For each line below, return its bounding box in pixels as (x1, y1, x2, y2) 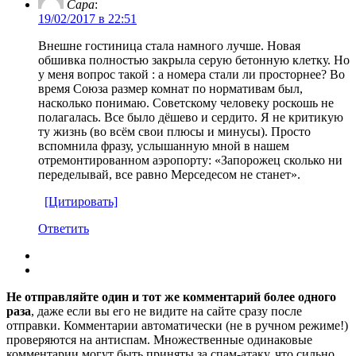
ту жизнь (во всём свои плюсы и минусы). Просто (38, 124, 311, 138)
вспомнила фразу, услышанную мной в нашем (38, 138, 289, 153)
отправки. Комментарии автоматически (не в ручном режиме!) (6, 318, 348, 332)
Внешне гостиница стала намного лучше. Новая (38, 38, 300, 52)
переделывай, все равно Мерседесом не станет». (38, 167, 300, 181)
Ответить (38, 221, 89, 235)
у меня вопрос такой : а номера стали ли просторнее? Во (38, 67, 345, 81)
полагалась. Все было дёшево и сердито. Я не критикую (38, 110, 343, 124)
